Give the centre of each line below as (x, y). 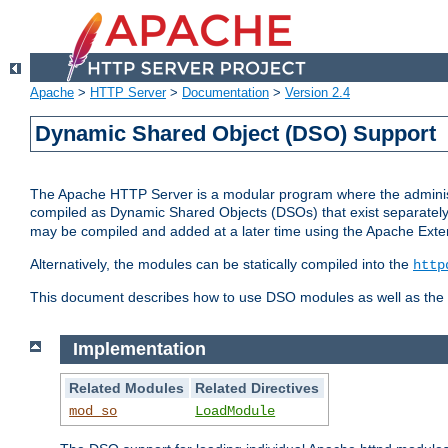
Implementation (139, 349)
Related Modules (127, 387)
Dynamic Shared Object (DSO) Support (236, 134)
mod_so (93, 410)
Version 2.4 (317, 93)
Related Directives (257, 387)
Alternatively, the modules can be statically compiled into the (221, 264)
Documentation (225, 93)
